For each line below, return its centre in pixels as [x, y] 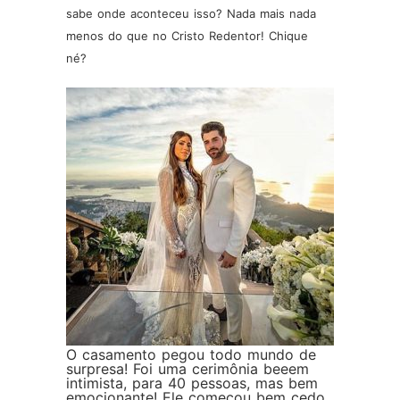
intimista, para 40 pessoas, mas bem [192, 383]
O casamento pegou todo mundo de [191, 354]
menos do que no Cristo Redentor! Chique [187, 36]
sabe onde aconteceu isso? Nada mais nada [191, 13]
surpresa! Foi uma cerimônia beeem [187, 369]
